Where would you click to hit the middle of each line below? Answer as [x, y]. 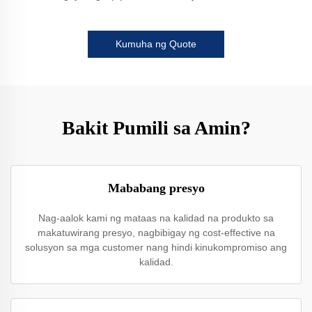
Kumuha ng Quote [156, 44]
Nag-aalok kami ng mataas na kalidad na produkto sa [156, 218]
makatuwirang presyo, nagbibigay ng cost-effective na [156, 233]
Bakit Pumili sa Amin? [156, 128]
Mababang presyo [156, 188]
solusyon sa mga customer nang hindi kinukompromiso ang [156, 247]
